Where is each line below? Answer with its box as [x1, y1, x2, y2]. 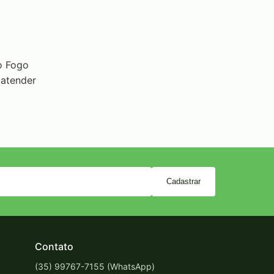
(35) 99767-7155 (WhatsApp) [35, 261, 155, 272]
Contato [35, 240, 74, 253]
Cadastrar [166, 177, 201, 186]
